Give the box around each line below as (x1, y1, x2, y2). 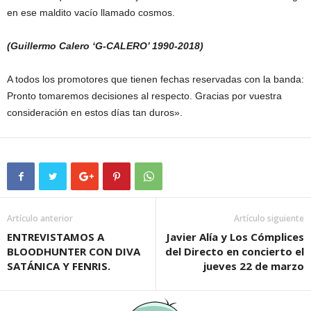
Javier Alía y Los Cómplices (166, 230, 304, 244)
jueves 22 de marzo (203, 259, 304, 273)
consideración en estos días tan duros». (7, 107, 183, 118)
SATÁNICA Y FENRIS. (7, 259, 110, 273)
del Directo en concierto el (165, 244, 304, 258)
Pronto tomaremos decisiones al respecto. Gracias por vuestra (7, 90, 282, 101)
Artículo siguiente (234, 212, 304, 224)
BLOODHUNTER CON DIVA (7, 244, 140, 258)
